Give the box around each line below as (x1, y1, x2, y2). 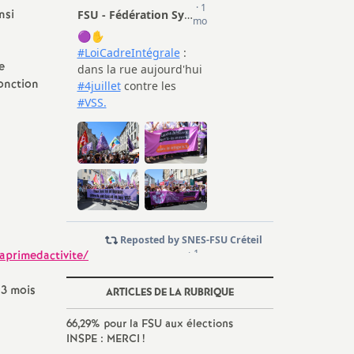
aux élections (161, 316, 233, 332)
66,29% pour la (66, 316, 141, 332)
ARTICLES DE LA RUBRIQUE (105, 285, 234, 300)
